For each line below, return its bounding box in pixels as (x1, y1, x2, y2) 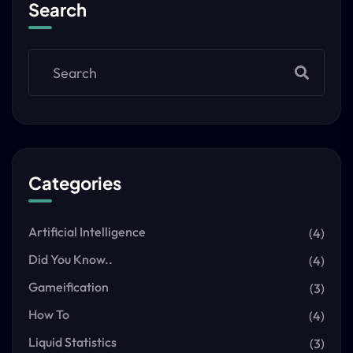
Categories (28, 172, 121, 194)
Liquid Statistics (28, 334, 117, 350)
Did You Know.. (28, 251, 113, 267)
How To (28, 307, 69, 322)
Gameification (28, 279, 109, 295)
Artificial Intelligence (28, 224, 146, 240)
